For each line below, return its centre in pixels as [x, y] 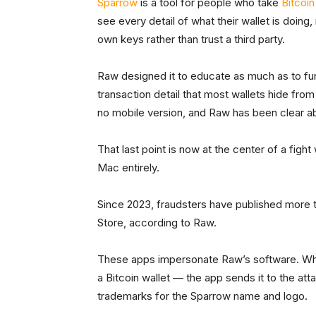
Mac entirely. [128, 167]
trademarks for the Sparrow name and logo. [204, 296]
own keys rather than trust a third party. [193, 39]
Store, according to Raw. [157, 222]
